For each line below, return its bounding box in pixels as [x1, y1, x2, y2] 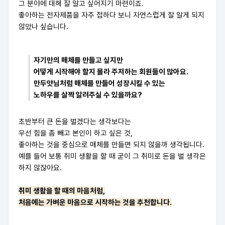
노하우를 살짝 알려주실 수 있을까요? [34, 90, 142, 100]
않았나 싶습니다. [19, 22, 68, 32]
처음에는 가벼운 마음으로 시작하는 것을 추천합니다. [19, 198, 172, 207]
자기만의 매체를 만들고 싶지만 [34, 56, 123, 65]
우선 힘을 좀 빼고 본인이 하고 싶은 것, [19, 129, 133, 138]
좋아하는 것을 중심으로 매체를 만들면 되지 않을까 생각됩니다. [19, 140, 204, 150]
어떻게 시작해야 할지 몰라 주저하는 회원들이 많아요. [34, 67, 188, 77]
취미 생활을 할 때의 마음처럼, [19, 186, 105, 196]
